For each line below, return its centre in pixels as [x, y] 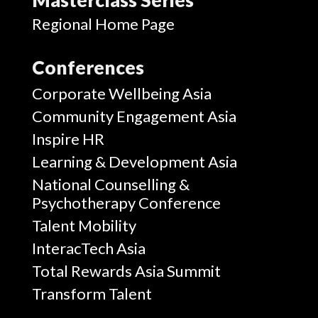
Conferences [88, 67]
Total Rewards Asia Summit [126, 270]
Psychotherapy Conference [126, 202]
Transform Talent [92, 293]
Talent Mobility [84, 225]
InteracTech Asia [88, 248]
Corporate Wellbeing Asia [121, 93]
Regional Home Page [103, 23]
